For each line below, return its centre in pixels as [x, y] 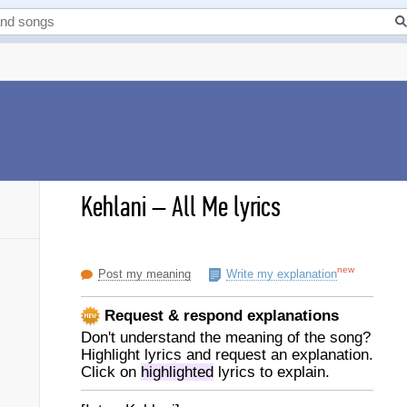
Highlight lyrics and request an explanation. [227, 355]
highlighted [177, 372]
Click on [111, 372]
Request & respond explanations [219, 315]
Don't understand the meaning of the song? [226, 338]
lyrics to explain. [272, 372]
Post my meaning [144, 274]
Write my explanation [282, 274]
